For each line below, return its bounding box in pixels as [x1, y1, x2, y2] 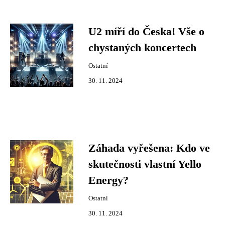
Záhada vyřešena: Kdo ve [88, 142, 210, 154]
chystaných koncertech [88, 42, 196, 54]
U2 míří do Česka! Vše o [88, 26, 204, 38]
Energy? [88, 174, 129, 186]
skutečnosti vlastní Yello [88, 158, 201, 170]
